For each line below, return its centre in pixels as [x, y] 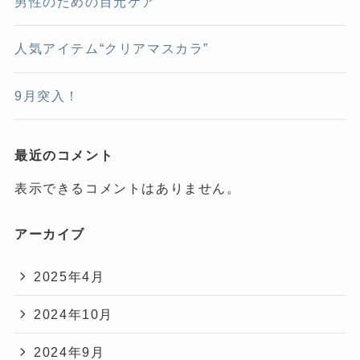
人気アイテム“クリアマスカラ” [112, 49]
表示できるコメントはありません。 [127, 188]
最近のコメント [64, 155]
